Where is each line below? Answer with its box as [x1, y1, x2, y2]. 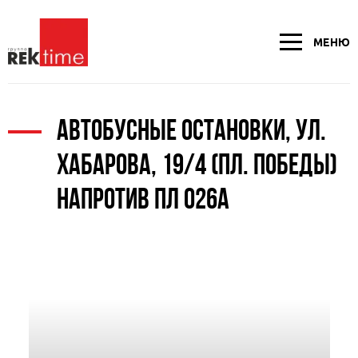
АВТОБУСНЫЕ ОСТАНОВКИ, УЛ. [57, 118, 326, 147]
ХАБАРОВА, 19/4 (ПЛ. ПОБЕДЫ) [57, 153, 337, 181]
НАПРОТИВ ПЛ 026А [57, 187, 229, 216]
